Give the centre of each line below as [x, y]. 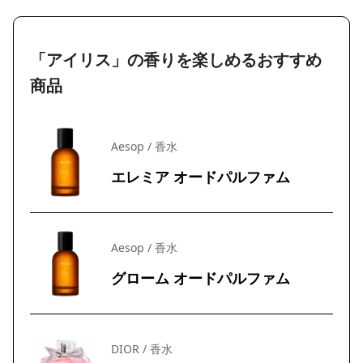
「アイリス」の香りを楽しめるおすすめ [176, 59]
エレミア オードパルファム [201, 177]
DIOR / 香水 [142, 349]
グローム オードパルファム [201, 278]
